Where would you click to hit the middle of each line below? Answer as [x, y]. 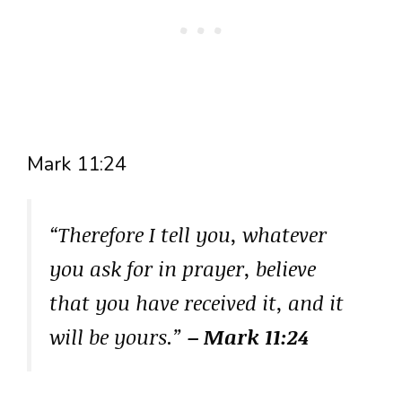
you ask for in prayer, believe [183, 268]
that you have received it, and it [197, 302]
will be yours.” [118, 336]
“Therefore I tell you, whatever [188, 234]
